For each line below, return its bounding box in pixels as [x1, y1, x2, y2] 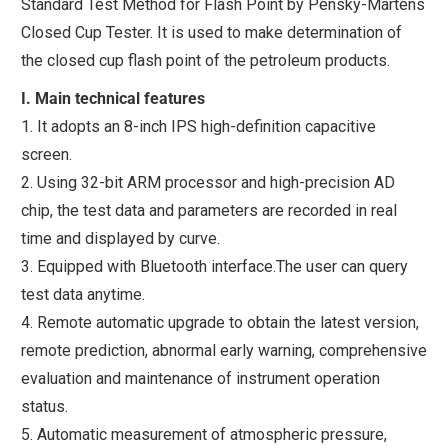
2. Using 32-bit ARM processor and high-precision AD [21, 172, 395, 192]
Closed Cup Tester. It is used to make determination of [21, 22, 402, 42]
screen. [21, 144, 72, 164]
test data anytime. [21, 284, 145, 304]
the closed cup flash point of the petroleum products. [21, 50, 390, 70]
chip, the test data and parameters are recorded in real [21, 200, 397, 220]
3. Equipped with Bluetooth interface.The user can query [21, 256, 408, 276]
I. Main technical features [21, 88, 205, 108]
